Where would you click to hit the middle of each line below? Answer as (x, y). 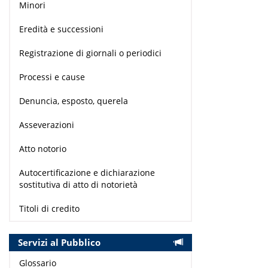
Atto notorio (43, 149)
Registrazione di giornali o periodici (90, 53)
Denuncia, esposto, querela (74, 101)
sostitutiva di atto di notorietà (78, 185)
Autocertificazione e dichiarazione (87, 173)
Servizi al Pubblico (59, 243)
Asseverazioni (47, 125)
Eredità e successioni (61, 29)
